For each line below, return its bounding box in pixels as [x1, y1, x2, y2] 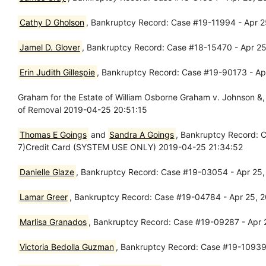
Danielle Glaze [19, 166, 74, 177]
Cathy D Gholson [19, 17, 84, 27]
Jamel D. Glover [19, 42, 80, 52]
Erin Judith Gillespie [19, 66, 95, 77]
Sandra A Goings [109, 129, 175, 140]
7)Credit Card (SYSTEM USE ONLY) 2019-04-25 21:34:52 [18, 141, 243, 152]
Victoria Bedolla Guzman [19, 241, 114, 252]
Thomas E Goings [19, 129, 87, 140]
